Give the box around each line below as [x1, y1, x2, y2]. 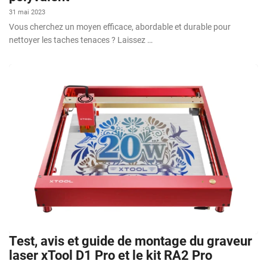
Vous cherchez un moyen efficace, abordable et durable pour [9, 22, 231, 32]
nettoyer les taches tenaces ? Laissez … [9, 35, 153, 45]
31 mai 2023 [9, 8, 45, 17]
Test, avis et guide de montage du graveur [9, 233, 252, 249]
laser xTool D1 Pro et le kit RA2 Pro [9, 247, 212, 263]
